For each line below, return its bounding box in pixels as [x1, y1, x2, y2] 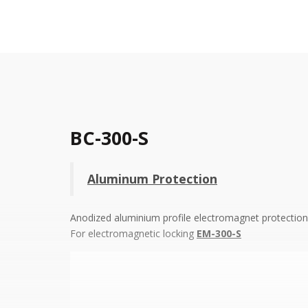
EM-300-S [197, 227, 241, 240]
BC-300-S [70, 125, 148, 151]
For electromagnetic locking [70, 227, 197, 240]
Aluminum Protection [87, 170, 217, 187]
